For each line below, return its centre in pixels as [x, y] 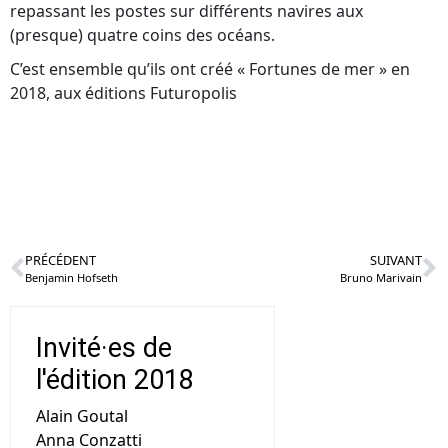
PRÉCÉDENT [60, 260]
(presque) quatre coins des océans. [142, 35]
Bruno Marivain [381, 277]
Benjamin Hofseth [71, 277]
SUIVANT [396, 260]
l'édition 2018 [115, 380]
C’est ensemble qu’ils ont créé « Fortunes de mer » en [210, 69]
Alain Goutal [82, 416]
